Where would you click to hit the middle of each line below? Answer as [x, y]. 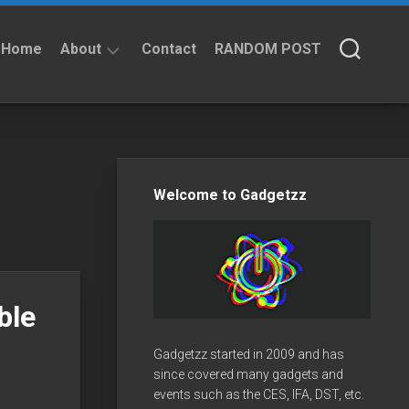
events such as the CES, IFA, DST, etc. [259, 394]
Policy [98, 163]
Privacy [101, 144]
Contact [169, 49]
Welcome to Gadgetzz [230, 194]
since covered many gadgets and [248, 374]
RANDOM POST [268, 49]
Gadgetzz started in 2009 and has [249, 354]
